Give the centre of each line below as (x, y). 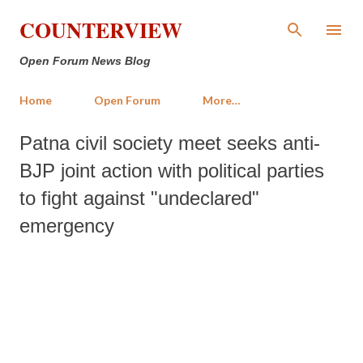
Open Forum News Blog (85, 61)
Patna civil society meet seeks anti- (170, 143)
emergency (67, 226)
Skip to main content (181, 20)
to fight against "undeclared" (139, 198)
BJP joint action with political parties (172, 171)
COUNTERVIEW (101, 30)
